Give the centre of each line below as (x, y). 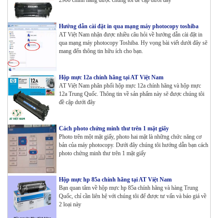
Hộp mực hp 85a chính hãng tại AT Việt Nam (115, 179)
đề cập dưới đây (77, 102)
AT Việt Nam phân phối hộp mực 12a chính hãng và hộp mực (130, 85)
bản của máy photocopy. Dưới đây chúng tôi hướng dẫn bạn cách (134, 145)
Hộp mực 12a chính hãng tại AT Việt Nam (111, 77)
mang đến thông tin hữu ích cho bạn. (101, 51)
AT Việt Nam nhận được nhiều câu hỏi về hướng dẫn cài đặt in (131, 34)
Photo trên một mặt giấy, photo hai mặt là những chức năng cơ (130, 136)
